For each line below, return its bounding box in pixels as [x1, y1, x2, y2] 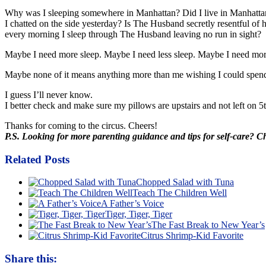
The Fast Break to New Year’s [151, 220, 265, 230]
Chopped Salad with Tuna [136, 177, 234, 188]
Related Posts [5, 153, 69, 166]
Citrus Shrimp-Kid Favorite [141, 230, 243, 241]
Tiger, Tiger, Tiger [105, 209, 172, 220]
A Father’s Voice [101, 198, 164, 209]
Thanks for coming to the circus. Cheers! [5, 120, 157, 131]
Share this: [5, 252, 57, 265]
